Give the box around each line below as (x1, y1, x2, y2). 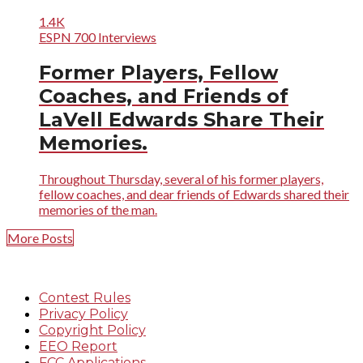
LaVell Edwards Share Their (39, 107, 324, 131)
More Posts (7, 229, 73, 246)
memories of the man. (39, 201, 157, 217)
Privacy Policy (39, 305, 128, 322)
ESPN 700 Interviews (39, 28, 156, 45)
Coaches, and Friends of (39, 83, 288, 108)
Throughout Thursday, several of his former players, (39, 170, 323, 186)
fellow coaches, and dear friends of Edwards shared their (39, 186, 349, 202)
